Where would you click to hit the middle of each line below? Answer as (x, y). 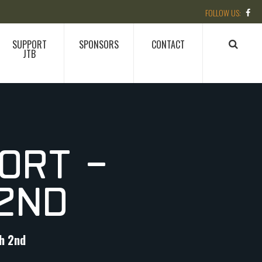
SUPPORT (29, 44)
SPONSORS (99, 44)
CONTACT (168, 44)
